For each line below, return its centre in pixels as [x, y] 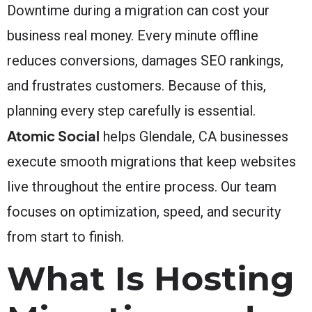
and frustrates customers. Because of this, [136, 85]
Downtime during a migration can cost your [138, 10]
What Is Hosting [151, 278]
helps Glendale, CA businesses [194, 136]
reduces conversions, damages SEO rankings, [145, 60]
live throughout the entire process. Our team [142, 186]
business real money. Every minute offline [133, 35]
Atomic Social [53, 135]
